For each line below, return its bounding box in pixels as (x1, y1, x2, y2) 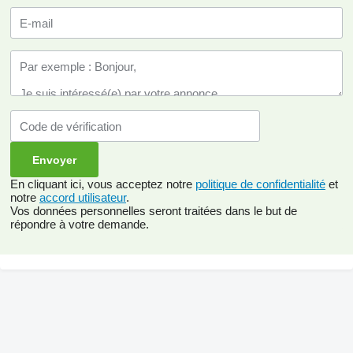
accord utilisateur (39, 191, 126, 204)
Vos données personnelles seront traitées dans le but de (10, 204, 297, 217)
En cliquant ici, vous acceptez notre (10, 177, 195, 191)
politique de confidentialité (195, 177, 325, 191)
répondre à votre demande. (10, 217, 149, 231)
